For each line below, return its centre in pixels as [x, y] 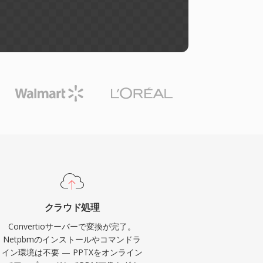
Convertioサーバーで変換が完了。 [72, 226]
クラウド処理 [72, 207]
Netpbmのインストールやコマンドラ [72, 239]
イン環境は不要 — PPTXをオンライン [72, 252]
